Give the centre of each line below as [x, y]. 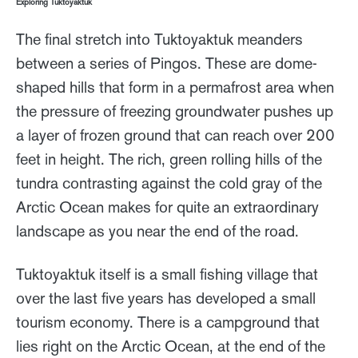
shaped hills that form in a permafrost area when [175, 87]
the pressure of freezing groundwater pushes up [175, 111]
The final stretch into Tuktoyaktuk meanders [159, 39]
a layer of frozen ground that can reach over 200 [175, 135]
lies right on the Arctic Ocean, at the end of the [171, 346]
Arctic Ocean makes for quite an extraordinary [167, 207]
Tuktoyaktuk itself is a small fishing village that [167, 274]
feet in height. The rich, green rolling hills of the [169, 159]
